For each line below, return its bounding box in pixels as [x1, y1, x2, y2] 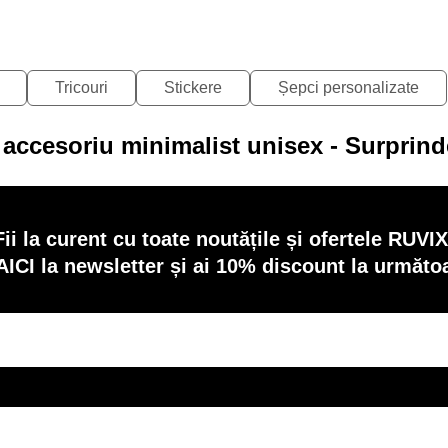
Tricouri [55, 79, 108, 96]
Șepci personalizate [278, 79, 419, 96]
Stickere [164, 79, 222, 96]
